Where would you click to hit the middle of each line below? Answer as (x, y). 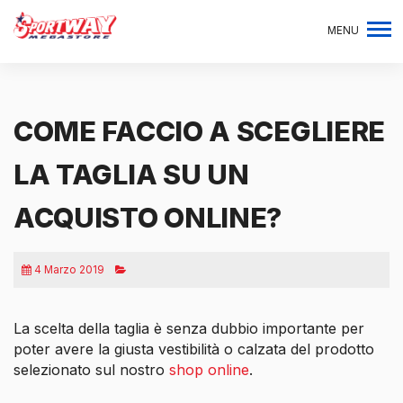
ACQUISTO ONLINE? (148, 218)
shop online (209, 370)
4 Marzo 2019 (69, 269)
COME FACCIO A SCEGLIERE (200, 132)
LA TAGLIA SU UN (131, 175)
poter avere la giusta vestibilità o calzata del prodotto (196, 349)
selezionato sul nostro (91, 370)
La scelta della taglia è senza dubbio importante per (189, 329)
